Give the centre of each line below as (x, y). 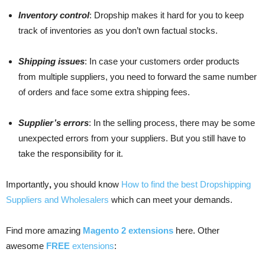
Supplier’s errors (54, 122)
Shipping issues (51, 61)
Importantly (28, 184)
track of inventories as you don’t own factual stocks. (118, 30)
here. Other (196, 230)
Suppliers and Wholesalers (57, 199)
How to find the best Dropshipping (186, 184)
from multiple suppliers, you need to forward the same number (138, 76)
